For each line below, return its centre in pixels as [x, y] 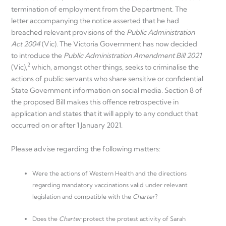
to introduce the [37, 55]
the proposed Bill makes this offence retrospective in [95, 102]
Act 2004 [26, 44]
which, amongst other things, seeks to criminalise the [115, 67]
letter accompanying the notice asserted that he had [95, 20]
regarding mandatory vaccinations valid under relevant [110, 185]
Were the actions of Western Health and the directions [109, 173]
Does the [46, 218]
